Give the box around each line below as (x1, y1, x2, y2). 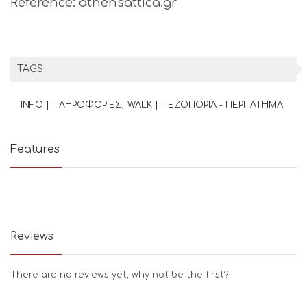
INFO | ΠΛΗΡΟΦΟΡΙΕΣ (21, 100, 121, 110)
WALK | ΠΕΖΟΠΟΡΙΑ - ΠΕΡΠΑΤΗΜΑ (127, 100, 283, 110)
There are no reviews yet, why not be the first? (10, 270, 229, 280)
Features (10, 143, 60, 156)
